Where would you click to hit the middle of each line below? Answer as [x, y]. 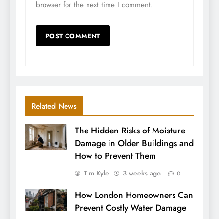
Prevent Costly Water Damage [131, 208]
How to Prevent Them [115, 156]
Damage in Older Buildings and [134, 143]
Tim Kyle [96, 173]
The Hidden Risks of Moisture [130, 131]
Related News [54, 106]
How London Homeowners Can [134, 195]
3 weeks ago [142, 173]
